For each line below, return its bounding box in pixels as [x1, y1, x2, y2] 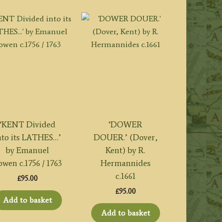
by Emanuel [5, 145, 50, 156]
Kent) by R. [106, 145, 146, 156]
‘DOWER [109, 119, 143, 130]
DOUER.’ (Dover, [93, 132, 158, 143]
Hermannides [100, 158, 151, 168]
